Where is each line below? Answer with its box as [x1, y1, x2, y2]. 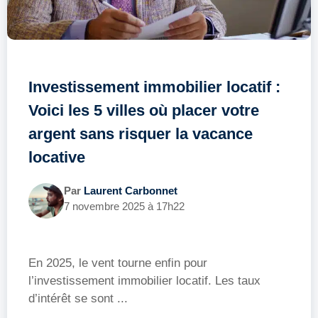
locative [28, 148, 85, 166]
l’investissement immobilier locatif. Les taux [28, 273, 261, 287]
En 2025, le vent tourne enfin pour [28, 256, 207, 270]
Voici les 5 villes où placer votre [28, 101, 259, 119]
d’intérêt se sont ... [28, 291, 128, 305]
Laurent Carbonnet [84, 184, 177, 197]
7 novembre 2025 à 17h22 [64, 199, 185, 212]
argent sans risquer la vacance [28, 124, 253, 143]
